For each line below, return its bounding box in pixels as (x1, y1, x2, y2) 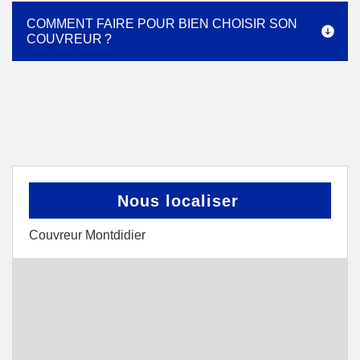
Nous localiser (117, 192, 239, 210)
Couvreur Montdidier (29, 228, 145, 242)
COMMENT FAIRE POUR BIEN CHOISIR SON (27, 17, 297, 31)
